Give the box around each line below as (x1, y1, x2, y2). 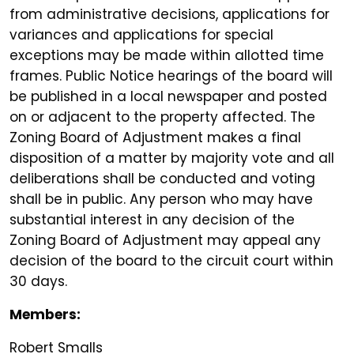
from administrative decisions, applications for (9, 5, 330, 24)
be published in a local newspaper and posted (9, 87, 327, 107)
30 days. (9, 272, 67, 292)
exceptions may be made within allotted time (9, 46, 324, 66)
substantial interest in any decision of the (9, 210, 295, 230)
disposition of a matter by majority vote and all (9, 149, 334, 168)
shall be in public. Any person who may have (9, 190, 313, 209)
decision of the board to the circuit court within (9, 251, 333, 271)
